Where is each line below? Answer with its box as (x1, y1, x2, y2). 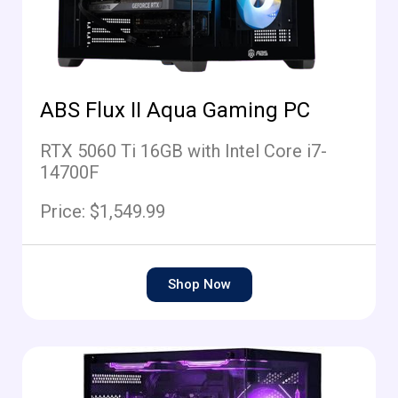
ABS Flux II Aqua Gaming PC (40, 98, 310, 123)
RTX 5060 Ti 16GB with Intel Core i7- (40, 140, 327, 163)
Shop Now (167, 276, 231, 293)
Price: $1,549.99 (40, 201, 165, 223)
